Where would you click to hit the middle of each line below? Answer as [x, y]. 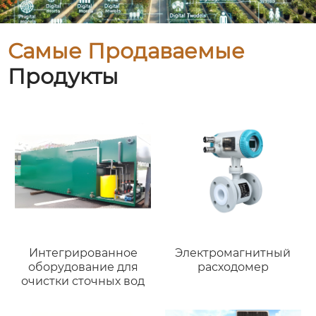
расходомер [233, 267]
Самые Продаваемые [127, 51]
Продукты [63, 77]
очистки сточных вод [83, 281]
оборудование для [83, 267]
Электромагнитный [233, 253]
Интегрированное [83, 253]
